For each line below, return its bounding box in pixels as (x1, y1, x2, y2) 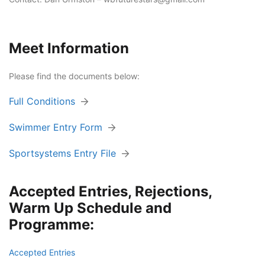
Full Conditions (9, 95, 75, 107)
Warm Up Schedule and (9, 199, 172, 216)
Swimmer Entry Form (9, 121, 102, 133)
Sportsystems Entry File (9, 147, 116, 159)
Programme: (9, 216, 94, 233)
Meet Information (9, 40, 129, 57)
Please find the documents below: (9, 71, 140, 81)
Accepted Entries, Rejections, (9, 183, 212, 200)
